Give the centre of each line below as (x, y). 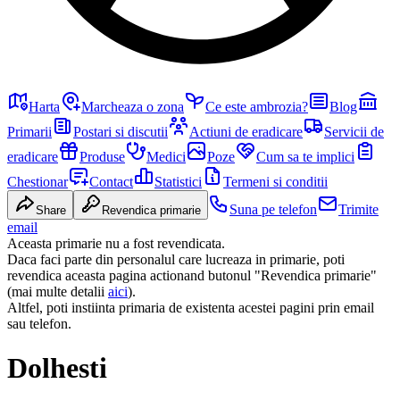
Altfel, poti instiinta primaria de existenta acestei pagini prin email (191, 308)
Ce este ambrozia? (257, 107)
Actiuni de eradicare (246, 132)
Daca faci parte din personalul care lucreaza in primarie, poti (176, 260)
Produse (102, 157)
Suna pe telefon (273, 210)
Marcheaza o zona (133, 107)
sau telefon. (39, 324)
